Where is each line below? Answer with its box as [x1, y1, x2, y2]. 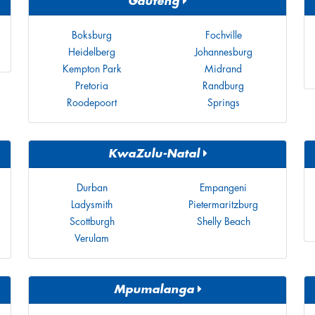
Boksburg [72, 30, 112, 40]
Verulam [75, 233, 109, 243]
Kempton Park [62, 64, 122, 74]
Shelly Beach [196, 217, 250, 226]
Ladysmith [71, 200, 112, 210]
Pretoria [75, 81, 108, 91]
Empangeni [200, 183, 247, 193]
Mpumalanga [113, 284, 198, 295]
